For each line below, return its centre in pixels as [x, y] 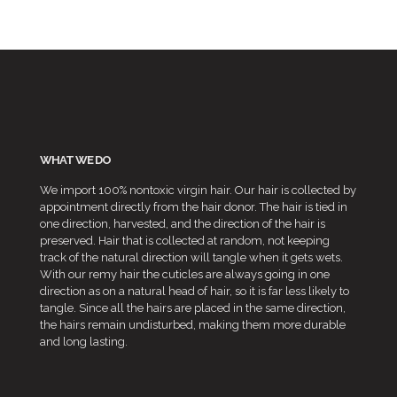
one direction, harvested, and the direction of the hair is [183, 224]
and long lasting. [84, 342]
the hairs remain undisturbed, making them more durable [193, 325]
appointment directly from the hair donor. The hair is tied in [194, 207]
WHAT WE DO [75, 160]
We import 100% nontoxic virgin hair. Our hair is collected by [198, 191]
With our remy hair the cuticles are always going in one [185, 275]
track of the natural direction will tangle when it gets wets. [191, 258]
